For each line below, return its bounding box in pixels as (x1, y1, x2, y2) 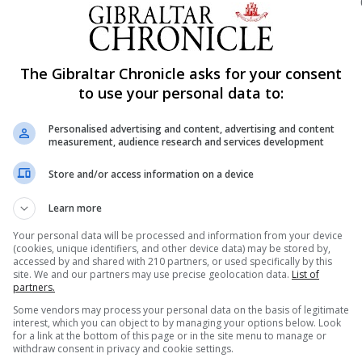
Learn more (48, 200, 102, 215)
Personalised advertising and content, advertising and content (48, 121, 335, 136)
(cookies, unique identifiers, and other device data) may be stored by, (13, 241, 330, 255)
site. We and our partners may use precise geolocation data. (13, 267, 292, 281)
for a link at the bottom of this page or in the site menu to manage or (13, 328, 326, 343)
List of (292, 267, 319, 281)
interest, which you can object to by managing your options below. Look (13, 315, 341, 330)
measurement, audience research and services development (48, 134, 324, 149)
